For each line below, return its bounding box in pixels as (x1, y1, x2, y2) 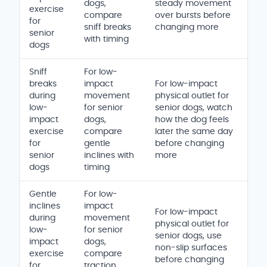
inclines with (84, 151, 134, 160)
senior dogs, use (155, 231, 222, 240)
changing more (155, 23, 219, 32)
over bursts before (155, 11, 231, 20)
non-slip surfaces (155, 243, 227, 252)
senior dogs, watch (155, 103, 232, 112)
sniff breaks (84, 23, 131, 32)
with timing (84, 35, 129, 44)
